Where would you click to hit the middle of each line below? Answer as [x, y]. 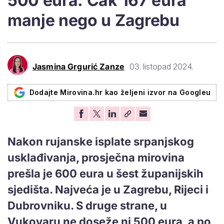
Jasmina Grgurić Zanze [78, 67]
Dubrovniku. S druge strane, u [87, 205]
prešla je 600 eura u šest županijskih [105, 173]
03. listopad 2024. [161, 67]
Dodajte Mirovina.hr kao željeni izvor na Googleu [120, 92]
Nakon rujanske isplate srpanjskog [101, 141]
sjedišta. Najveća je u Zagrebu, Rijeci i [108, 189]
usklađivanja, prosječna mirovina [96, 157]
